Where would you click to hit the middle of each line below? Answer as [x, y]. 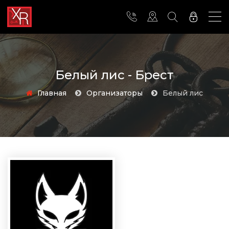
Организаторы [118, 93]
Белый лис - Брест [114, 75]
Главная [53, 93]
